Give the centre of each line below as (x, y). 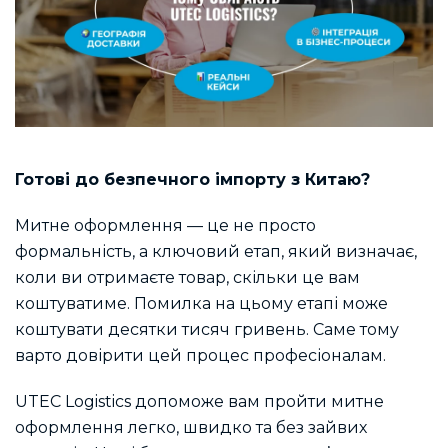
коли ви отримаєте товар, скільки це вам (187, 278)
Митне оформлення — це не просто (165, 226)
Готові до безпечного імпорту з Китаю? (192, 179)
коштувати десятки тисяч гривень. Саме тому (207, 330)
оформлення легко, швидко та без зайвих (191, 428)
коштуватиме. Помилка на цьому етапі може (201, 304)
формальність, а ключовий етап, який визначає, (216, 252)
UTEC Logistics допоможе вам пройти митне (199, 402)
